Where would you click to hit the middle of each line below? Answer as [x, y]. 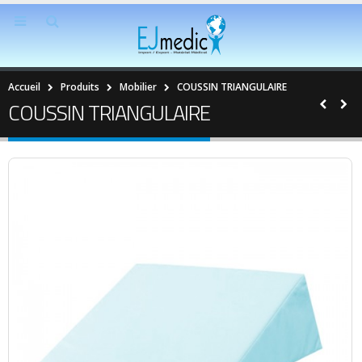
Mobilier [138, 86]
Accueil [24, 86]
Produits [80, 86]
